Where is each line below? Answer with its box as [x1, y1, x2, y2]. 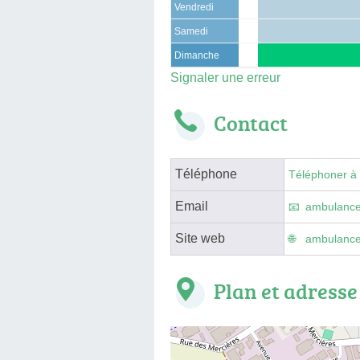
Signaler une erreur [170, 70, 280, 84]
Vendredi [174, 2, 214, 12]
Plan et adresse [214, 276, 358, 305]
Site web [175, 231, 225, 245]
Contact [214, 108, 288, 137]
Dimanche [174, 50, 219, 60]
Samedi [174, 26, 208, 36]
